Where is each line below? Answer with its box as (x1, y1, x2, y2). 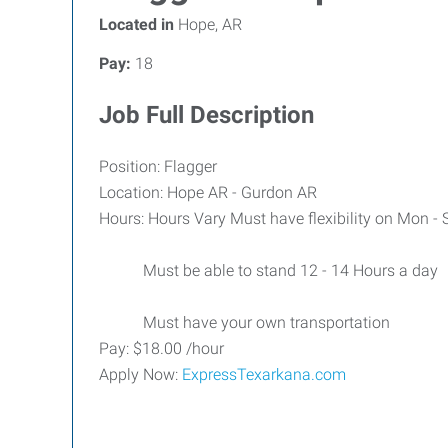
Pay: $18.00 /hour (99, 339, 224, 358)
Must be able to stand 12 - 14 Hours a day (99, 261, 438, 280)
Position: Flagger (99, 157, 217, 176)
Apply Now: (99, 365, 182, 384)
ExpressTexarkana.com (182, 365, 346, 384)
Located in (99, 15, 174, 34)
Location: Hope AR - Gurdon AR (99, 183, 397, 202)
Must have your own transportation (99, 313, 390, 332)
